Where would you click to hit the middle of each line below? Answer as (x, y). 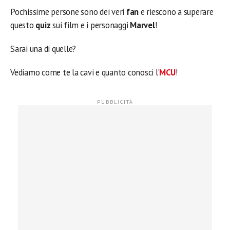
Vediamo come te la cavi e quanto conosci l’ (85, 72)
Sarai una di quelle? (43, 49)
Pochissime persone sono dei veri (68, 12)
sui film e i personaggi (90, 25)
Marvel (142, 25)
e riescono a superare (176, 12)
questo (23, 25)
